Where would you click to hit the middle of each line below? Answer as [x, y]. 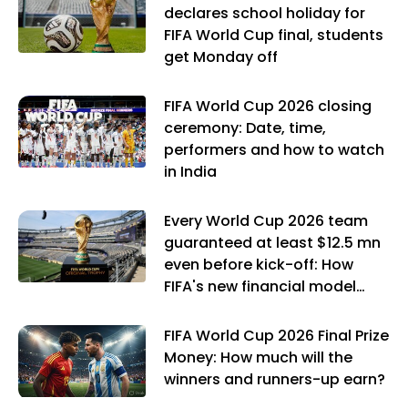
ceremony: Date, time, [245, 128]
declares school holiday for [265, 14]
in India [190, 172]
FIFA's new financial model [260, 287]
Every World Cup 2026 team [266, 221]
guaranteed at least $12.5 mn [272, 243]
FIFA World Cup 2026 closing [268, 107]
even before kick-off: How [259, 265]
